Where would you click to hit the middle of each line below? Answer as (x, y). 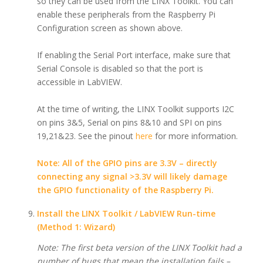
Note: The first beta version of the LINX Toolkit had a (139, 248)
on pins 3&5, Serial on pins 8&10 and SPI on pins (129, 122)
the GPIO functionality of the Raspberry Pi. (125, 190)
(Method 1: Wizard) (76, 227)
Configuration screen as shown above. (109, 28)
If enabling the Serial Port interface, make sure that (134, 55)
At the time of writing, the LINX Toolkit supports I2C (135, 109)
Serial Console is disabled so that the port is (120, 68)
